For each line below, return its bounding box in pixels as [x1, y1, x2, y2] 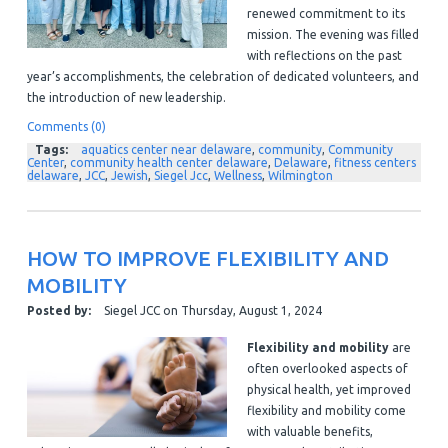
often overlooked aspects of [246, 362, 408, 376]
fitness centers [333, 156, 416, 170]
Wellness [213, 169, 262, 183]
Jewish [110, 169, 148, 183]
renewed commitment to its [246, 7, 405, 21]
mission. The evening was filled [246, 28, 419, 42]
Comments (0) [26, 120, 106, 134]
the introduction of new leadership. [26, 91, 226, 105]
